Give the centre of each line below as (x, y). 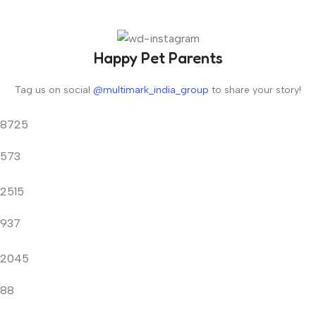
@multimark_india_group (151, 90)
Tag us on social (54, 90)
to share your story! (255, 90)
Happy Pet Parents (158, 58)
